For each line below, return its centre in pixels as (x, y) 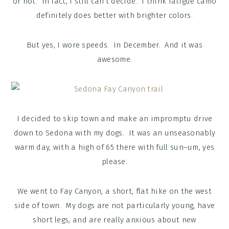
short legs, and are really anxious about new (114, 220)
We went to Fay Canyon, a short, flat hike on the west (114, 191)
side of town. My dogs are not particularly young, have (114, 206)
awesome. (114, 60)
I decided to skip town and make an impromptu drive (114, 119)
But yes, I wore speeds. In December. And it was (114, 45)
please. (114, 162)
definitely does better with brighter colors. (114, 16)
